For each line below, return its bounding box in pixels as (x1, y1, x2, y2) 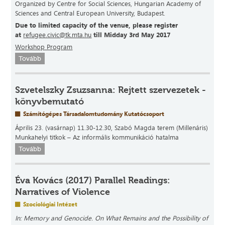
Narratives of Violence (15, 186, 110, 197)
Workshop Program (15, 42, 73, 51)
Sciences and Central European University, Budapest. (15, 8, 166, 18)
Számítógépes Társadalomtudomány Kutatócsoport (22, 109, 165, 118)
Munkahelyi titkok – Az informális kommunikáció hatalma (15, 132, 179, 142)
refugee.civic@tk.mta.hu (23, 30, 92, 39)
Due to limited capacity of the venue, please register (15, 20, 178, 30)
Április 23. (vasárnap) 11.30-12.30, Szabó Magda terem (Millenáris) (15, 123, 208, 132)
